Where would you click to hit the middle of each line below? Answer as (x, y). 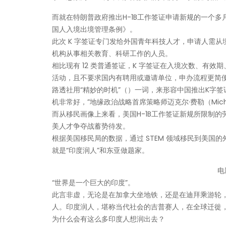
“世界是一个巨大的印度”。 (93, 183)
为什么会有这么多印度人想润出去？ (108, 219)
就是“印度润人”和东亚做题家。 (100, 150)
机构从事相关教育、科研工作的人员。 (112, 53)
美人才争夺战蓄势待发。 (91, 126)
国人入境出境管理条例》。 (94, 29)
